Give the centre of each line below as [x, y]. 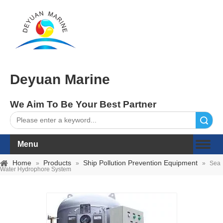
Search [179, 120]
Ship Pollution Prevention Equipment [140, 163]
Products [57, 163]
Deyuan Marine [60, 79]
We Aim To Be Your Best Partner [83, 104]
